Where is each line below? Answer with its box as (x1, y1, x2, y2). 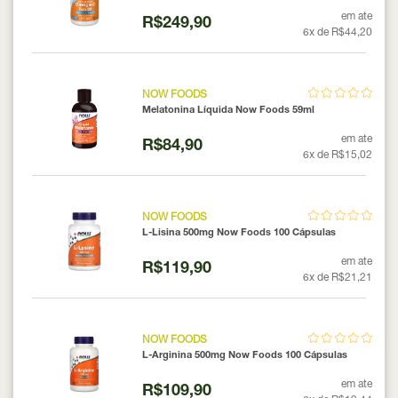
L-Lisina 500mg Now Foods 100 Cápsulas (141, 227, 336, 238)
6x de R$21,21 (303, 272, 372, 283)
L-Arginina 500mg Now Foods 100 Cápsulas (141, 350, 347, 361)
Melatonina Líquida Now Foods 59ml (141, 105, 314, 115)
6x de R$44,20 (303, 27, 372, 38)
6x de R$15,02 (303, 149, 372, 161)
